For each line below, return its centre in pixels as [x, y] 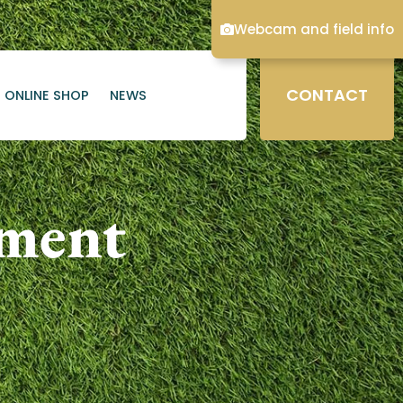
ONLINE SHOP [47, 95]
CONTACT [327, 95]
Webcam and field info [314, 29]
